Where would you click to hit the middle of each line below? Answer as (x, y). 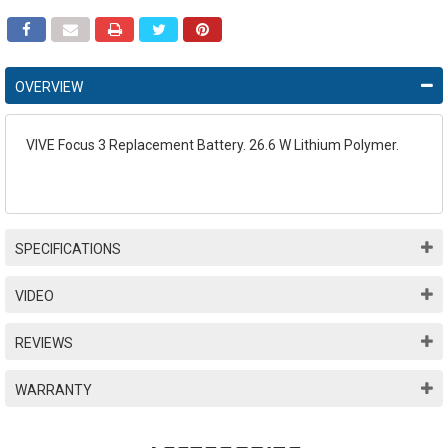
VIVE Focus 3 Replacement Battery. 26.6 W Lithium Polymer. (212, 144)
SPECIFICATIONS (68, 248)
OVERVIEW (49, 86)
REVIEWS (44, 342)
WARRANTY (53, 389)
